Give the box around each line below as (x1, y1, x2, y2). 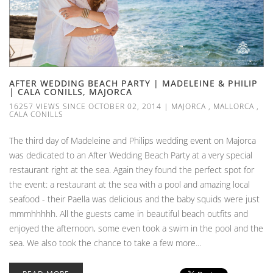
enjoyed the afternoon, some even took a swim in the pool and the (9, 222, 263, 235)
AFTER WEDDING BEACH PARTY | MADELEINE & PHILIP (9, 77, 258, 90)
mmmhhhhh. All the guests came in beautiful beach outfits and (9, 208, 248, 220)
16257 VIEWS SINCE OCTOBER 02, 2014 (9, 101, 161, 112)
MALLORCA (213, 101, 254, 112)
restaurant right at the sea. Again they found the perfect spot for (9, 164, 254, 176)
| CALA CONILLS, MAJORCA (9, 86, 132, 98)
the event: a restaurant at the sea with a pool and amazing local (9, 179, 250, 191)
